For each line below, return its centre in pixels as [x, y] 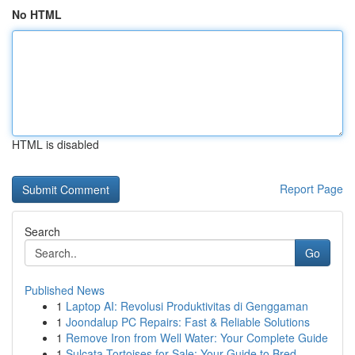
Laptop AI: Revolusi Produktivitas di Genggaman [187, 306]
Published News [65, 290]
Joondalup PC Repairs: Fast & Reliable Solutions [188, 322]
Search [42, 231]
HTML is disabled [55, 144]
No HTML [37, 14]
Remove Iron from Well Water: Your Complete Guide [197, 338]
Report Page [311, 189]
